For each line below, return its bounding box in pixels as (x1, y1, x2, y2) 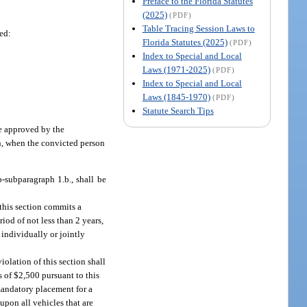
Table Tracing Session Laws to (142, 23, 255, 34)
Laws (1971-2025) (142, 64, 210, 75)
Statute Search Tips (142, 105, 214, 116)
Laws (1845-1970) (142, 91, 210, 102)
